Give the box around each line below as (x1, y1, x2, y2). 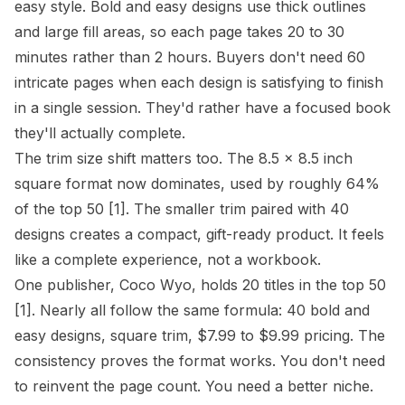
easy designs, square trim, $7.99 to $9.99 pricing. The (14, 326, 385, 344)
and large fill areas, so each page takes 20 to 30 (14, 23, 344, 41)
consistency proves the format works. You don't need (14, 352, 385, 370)
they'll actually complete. (14, 124, 185, 142)
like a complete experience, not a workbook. (14, 250, 321, 268)
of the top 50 (14, 200, 108, 218)
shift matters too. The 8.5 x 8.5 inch (103, 149, 353, 167)
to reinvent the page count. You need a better (14, 377, 333, 395)
